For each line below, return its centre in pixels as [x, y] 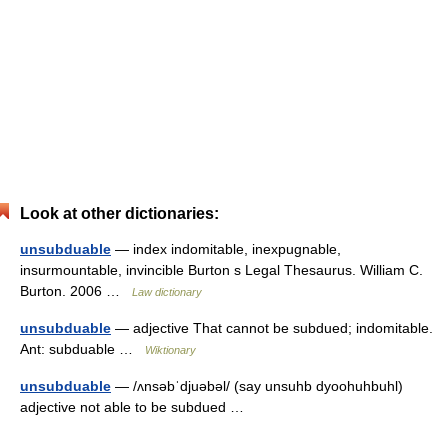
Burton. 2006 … [76, 291]
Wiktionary [170, 350]
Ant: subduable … [82, 349]
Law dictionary [167, 292]
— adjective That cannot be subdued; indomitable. [272, 328]
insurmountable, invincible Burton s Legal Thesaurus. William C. [221, 270]
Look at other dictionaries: [119, 213]
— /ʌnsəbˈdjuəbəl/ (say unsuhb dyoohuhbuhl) [257, 386]
